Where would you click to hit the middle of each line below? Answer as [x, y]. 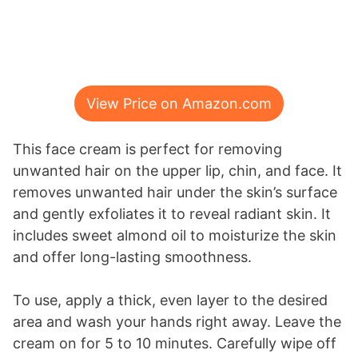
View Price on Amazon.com [179, 104]
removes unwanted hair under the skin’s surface [175, 193]
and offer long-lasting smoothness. [132, 257]
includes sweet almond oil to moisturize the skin [175, 236]
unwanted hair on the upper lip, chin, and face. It [177, 171]
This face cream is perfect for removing [147, 149]
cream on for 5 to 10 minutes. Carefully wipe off [175, 344]
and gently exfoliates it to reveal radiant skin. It [172, 214]
